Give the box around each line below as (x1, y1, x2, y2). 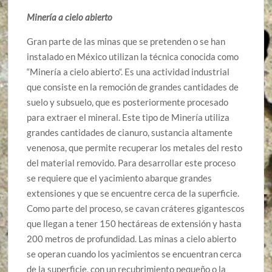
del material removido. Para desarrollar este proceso (27, 157, 236, 168)
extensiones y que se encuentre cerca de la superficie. (27, 187, 240, 199)
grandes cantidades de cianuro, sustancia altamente (27, 126, 233, 138)
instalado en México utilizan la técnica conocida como (27, 50, 239, 62)
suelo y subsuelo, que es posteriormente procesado (27, 96, 229, 107)
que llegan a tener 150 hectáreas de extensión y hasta (27, 217, 242, 229)
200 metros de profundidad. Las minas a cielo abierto (27, 233, 237, 244)
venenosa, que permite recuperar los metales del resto (27, 141, 243, 153)
